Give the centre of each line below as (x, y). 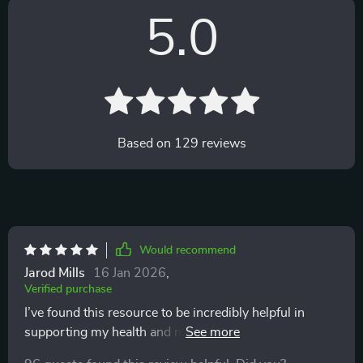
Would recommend (188, 250)
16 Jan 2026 (130, 273)
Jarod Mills (55, 273)
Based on (145, 143)
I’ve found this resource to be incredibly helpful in (164, 313)
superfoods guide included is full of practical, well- (169, 352)
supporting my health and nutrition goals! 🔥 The (163, 332)
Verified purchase (68, 289)
